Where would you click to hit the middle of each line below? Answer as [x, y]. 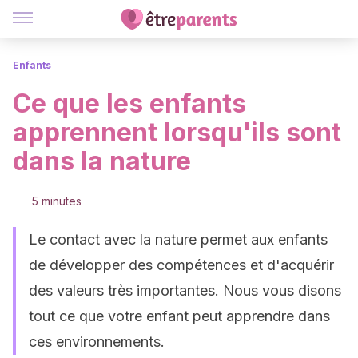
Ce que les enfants [129, 103]
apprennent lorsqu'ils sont [177, 132]
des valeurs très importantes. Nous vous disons [185, 290]
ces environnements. [97, 342]
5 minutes [57, 201]
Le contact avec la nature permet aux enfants [178, 239]
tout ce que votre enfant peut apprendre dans [179, 316]
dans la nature [102, 161]
